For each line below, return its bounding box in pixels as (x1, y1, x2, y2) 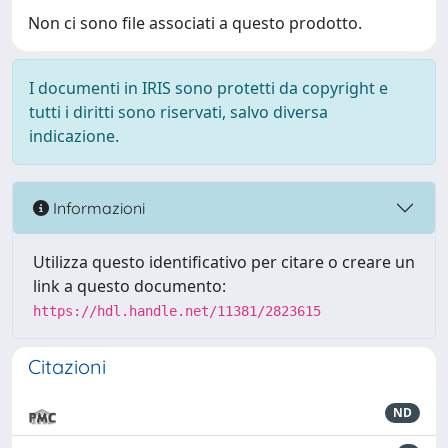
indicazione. (29, 125, 119, 147)
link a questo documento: (33, 275, 226, 297)
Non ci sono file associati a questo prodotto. (28, 12, 362, 34)
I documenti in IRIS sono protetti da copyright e (29, 77, 388, 99)
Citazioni (28, 354, 106, 379)
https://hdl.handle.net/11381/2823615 (33, 303, 321, 319)
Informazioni (49, 197, 145, 218)
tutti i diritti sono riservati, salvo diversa (29, 101, 328, 123)
